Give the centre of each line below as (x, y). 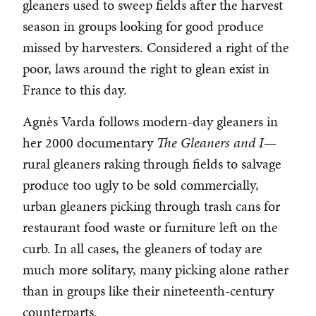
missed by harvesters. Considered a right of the (156, 48)
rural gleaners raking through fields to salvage (152, 164)
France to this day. (75, 90)
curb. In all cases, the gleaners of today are (142, 249)
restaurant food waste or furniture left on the (150, 227)
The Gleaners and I (210, 143)
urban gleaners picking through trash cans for (151, 206)
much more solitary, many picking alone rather (156, 270)
